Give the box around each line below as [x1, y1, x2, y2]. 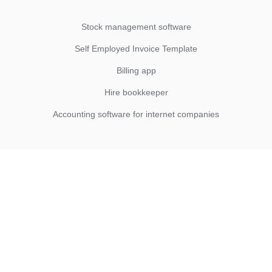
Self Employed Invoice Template [75, 44, 197, 53]
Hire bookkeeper [104, 87, 168, 97]
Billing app [116, 66, 156, 75]
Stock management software [81, 22, 191, 32]
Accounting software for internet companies [53, 109, 219, 119]
